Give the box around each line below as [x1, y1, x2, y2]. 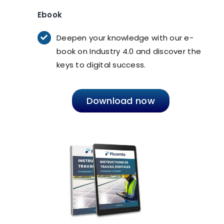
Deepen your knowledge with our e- [56, 32, 194, 43]
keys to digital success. [56, 59, 146, 70]
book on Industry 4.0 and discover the [56, 45, 201, 56]
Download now [86, 94, 155, 107]
